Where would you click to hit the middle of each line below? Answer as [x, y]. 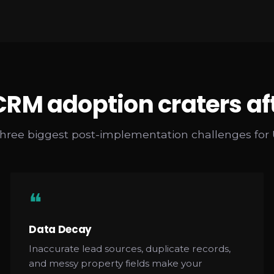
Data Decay [60, 229]
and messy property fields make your [116, 263]
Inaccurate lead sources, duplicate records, [130, 248]
